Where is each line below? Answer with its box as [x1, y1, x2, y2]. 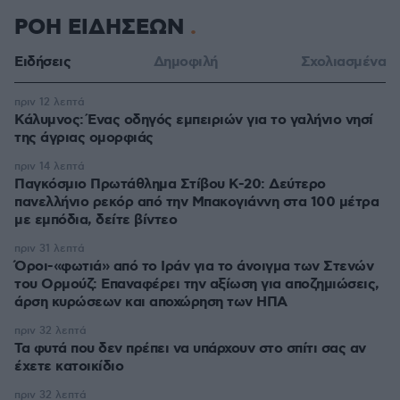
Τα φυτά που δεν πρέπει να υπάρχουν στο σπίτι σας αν [14, 339, 366, 358]
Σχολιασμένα [300, 53, 386, 71]
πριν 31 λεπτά [14, 242, 85, 255]
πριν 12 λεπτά [14, 96, 85, 109]
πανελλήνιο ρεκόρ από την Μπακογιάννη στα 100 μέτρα [14, 193, 379, 212]
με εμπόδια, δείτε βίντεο [14, 211, 177, 229]
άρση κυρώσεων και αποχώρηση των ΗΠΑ [14, 293, 287, 312]
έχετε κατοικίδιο [14, 357, 123, 376]
